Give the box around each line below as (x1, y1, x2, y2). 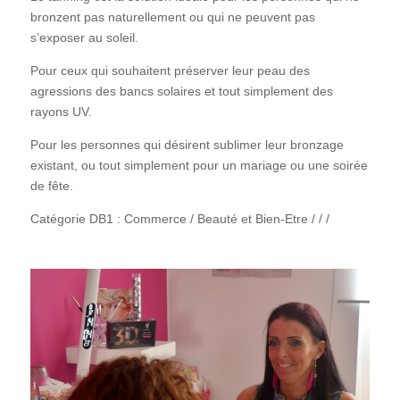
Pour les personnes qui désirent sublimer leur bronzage (29, 137, 344, 153)
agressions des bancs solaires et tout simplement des (29, 84, 333, 99)
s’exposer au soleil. (29, 30, 138, 46)
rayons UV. (29, 104, 92, 120)
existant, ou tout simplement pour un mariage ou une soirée (29, 158, 368, 173)
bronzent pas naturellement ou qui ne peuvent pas (29, 10, 315, 25)
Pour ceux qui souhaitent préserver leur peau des (29, 63, 310, 79)
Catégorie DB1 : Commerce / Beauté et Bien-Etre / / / (29, 212, 329, 227)
